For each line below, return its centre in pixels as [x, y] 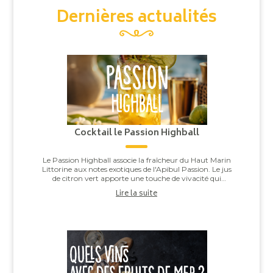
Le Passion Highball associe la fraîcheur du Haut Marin [136, 160]
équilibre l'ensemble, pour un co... [136, 188]
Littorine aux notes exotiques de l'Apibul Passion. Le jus [136, 169]
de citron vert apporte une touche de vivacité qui [136, 179]
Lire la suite [136, 194]
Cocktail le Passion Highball [136, 133]
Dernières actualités [136, 19]
